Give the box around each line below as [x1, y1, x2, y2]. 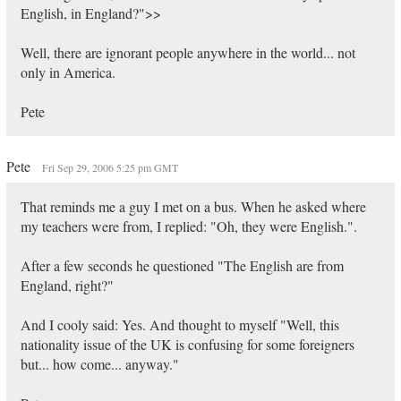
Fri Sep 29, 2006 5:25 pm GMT [41, 160, 178, 175]
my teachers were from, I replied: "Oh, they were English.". [20, 217, 357, 235]
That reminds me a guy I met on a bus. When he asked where [20, 197, 366, 216]
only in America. [20, 63, 115, 81]
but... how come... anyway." [20, 354, 179, 373]
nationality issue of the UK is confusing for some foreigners [20, 335, 354, 354]
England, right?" [20, 276, 114, 294]
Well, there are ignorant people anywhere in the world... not [20, 43, 355, 62]
